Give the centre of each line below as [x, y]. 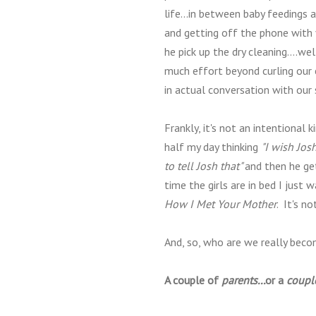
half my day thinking [213, 147]
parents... [243, 280]
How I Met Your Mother [220, 204]
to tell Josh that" [205, 166]
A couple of [193, 280]
